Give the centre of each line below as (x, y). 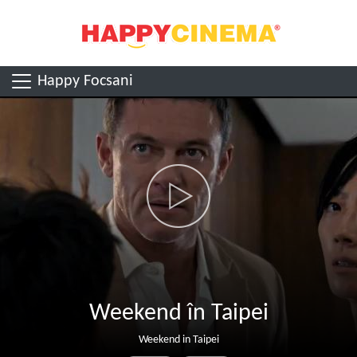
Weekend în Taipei (178, 314)
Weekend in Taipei (178, 340)
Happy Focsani (85, 81)
